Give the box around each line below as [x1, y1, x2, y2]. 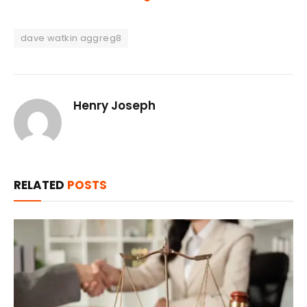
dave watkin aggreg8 [21, 31, 122, 45]
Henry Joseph [73, 97, 156, 114]
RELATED [14, 176, 67, 193]
